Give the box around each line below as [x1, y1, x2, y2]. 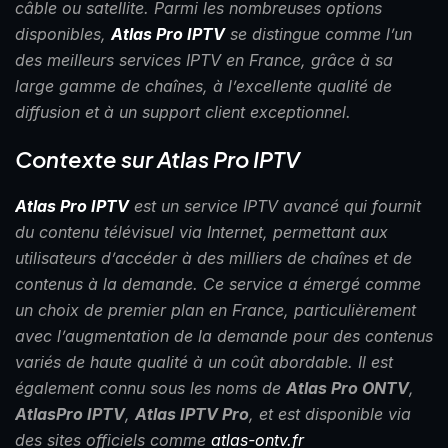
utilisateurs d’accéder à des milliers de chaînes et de [15, 248, 412, 269]
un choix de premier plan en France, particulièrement [15, 300, 416, 321]
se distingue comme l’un [225, 24, 412, 45]
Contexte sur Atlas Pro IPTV [15, 145, 300, 174]
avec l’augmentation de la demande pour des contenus [15, 326, 433, 347]
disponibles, [15, 24, 111, 45]
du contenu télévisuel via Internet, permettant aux [15, 222, 388, 243]
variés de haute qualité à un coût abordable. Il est [15, 352, 393, 373]
